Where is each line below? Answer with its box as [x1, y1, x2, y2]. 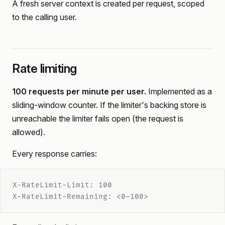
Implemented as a [146, 86, 212, 96]
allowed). [12, 127, 45, 137]
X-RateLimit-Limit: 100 [13, 181, 112, 189]
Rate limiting [12, 61, 77, 76]
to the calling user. [12, 12, 77, 22]
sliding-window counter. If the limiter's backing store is [12, 100, 206, 110]
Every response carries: [12, 149, 97, 159]
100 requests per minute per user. [12, 86, 146, 96]
